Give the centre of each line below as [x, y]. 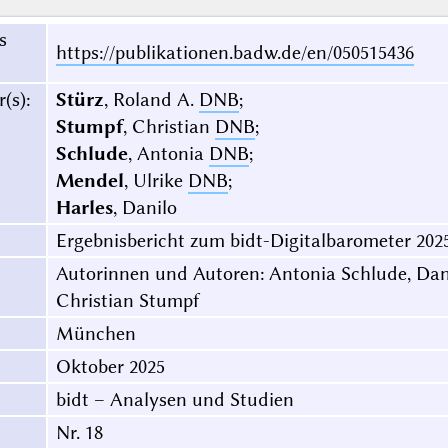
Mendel [89, 181]
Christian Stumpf [127, 301]
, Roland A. [151, 100]
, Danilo [144, 208]
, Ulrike [155, 181]
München [95, 334]
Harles [84, 208]
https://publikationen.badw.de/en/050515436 [234, 53]
